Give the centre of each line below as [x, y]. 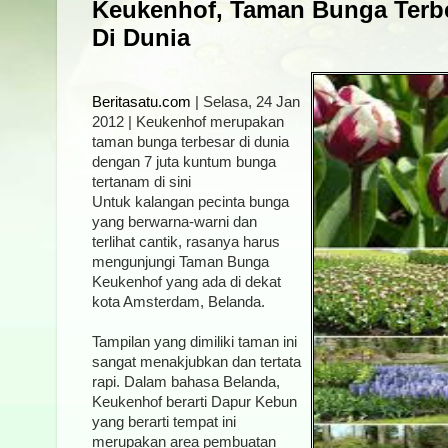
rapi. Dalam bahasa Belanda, [186, 381]
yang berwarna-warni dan [174, 221]
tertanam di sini [141, 181]
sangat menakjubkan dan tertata [196, 361]
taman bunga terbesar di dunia [190, 141]
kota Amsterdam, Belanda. [178, 301]
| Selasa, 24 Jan [245, 101]
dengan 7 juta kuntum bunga [184, 161]
